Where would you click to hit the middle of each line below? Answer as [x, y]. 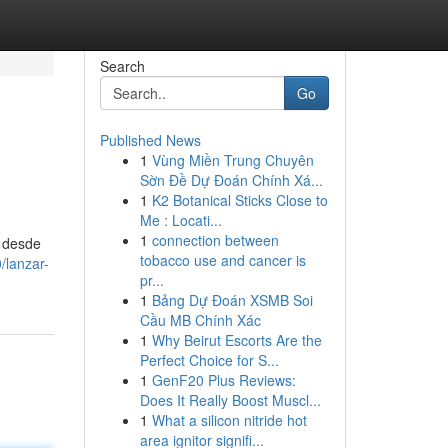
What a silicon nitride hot [229, 420]
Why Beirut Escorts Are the [236, 340]
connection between [215, 240]
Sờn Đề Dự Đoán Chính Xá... [231, 180]
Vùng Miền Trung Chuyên [232, 160]
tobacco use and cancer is [222, 260]
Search [122, 66]
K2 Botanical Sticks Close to [239, 200]
